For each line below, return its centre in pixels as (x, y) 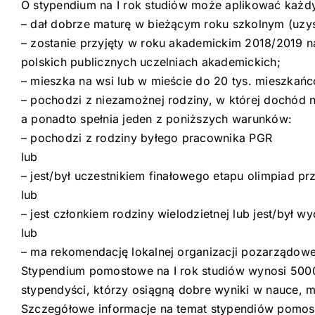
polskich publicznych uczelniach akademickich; (151, 62)
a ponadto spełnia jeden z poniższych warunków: (157, 118)
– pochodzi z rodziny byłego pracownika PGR (147, 137)
